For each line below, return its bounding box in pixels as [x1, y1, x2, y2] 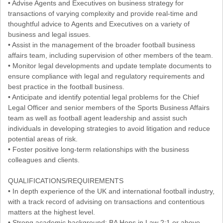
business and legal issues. [8, 30, 91, 39]
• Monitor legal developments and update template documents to [8, 62, 212, 70]
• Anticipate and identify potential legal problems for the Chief [8, 93, 199, 102]
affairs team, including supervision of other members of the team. [8, 51, 213, 60]
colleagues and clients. [8, 156, 80, 164]
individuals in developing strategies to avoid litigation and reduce [8, 124, 210, 133]
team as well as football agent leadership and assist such [8, 114, 187, 122]
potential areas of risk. [8, 135, 78, 143]
